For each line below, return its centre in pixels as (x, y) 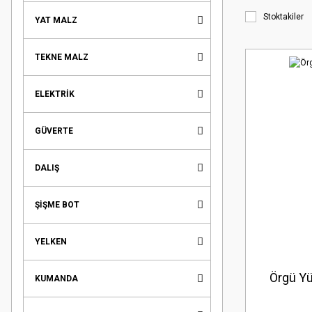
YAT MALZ (56, 20)
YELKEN (51, 241)
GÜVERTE (54, 131)
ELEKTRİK (55, 94)
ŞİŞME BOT (57, 204)
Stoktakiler (283, 16)
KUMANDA (56, 278)
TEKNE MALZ (62, 57)
